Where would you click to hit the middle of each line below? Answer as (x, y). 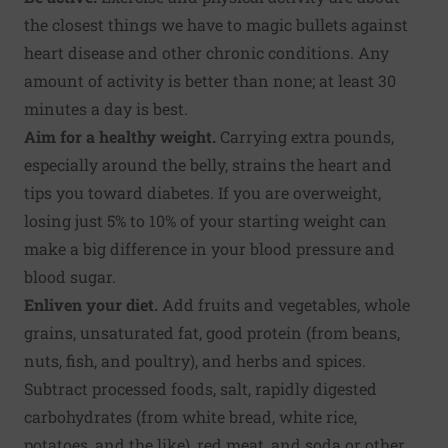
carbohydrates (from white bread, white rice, (190, 416)
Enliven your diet (89, 304)
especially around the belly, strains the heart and (208, 164)
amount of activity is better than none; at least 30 (210, 80)
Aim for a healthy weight (118, 136)
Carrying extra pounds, (305, 136)
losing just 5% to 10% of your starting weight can (205, 220)
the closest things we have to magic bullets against (216, 24)
